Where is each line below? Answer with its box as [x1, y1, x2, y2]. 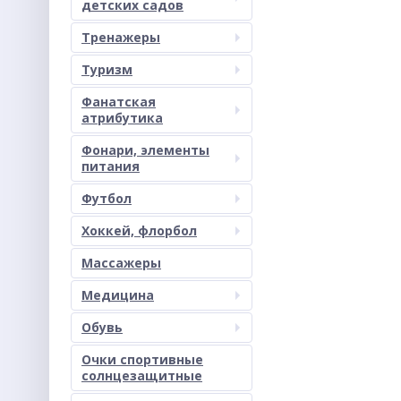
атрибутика [81, 109, 163, 126]
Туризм [81, 61, 132, 78]
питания [81, 158, 140, 175]
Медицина [81, 286, 154, 303]
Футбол [81, 190, 132, 207]
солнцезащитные [81, 367, 202, 384]
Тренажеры [81, 29, 160, 46]
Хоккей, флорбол [81, 222, 197, 239]
